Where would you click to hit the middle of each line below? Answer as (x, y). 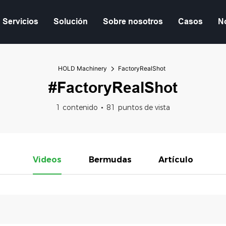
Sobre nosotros (133, 22)
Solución (71, 22)
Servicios (20, 22)
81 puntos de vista (138, 107)
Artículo (176, 159)
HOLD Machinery (82, 68)
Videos (47, 159)
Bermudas (110, 159)
